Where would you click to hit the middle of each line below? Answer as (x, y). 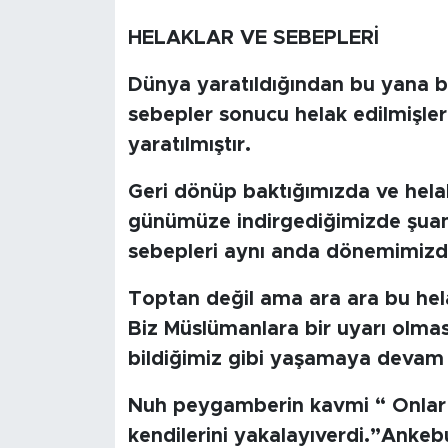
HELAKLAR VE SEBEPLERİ (253, 38)
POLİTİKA (97, 392)
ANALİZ (89, 137)
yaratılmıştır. (189, 145)
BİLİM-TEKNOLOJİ (132, 35)
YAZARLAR (103, 290)
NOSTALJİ (99, 188)
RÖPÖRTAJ (103, 86)
